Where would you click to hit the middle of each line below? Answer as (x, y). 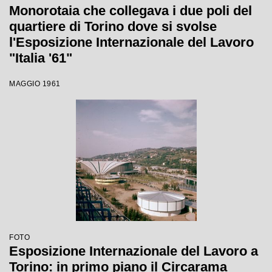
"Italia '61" (41, 58)
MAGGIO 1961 (35, 84)
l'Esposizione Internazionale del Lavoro (131, 42)
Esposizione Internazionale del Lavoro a (134, 251)
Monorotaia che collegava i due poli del (131, 11)
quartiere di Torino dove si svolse (113, 26)
